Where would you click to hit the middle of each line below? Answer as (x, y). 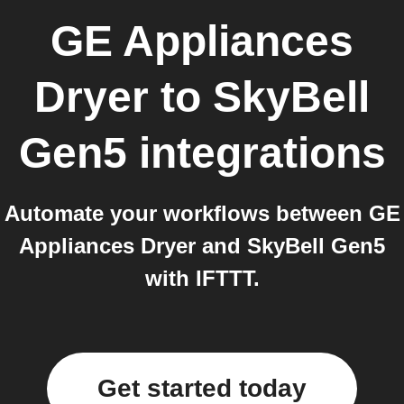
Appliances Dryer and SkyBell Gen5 (202, 246)
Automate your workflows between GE (202, 213)
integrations (256, 153)
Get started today (202, 388)
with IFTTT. (202, 278)
